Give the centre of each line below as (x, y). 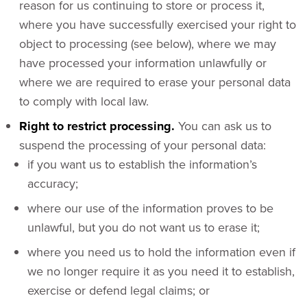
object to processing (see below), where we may (148, 44)
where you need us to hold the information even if (161, 252)
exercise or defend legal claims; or (119, 290)
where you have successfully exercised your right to (158, 24)
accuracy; (53, 183)
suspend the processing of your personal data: (143, 145)
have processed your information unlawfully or (143, 63)
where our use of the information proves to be (150, 208)
